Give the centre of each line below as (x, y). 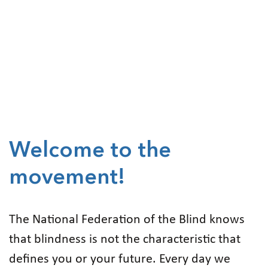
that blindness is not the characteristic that (125, 239)
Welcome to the (90, 151)
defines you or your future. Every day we (120, 259)
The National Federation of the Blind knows (127, 220)
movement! (67, 178)
